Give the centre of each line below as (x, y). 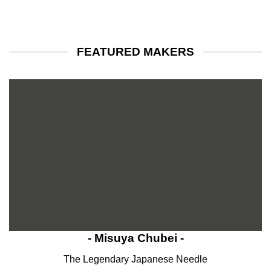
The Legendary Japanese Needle (135, 259)
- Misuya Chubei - (135, 238)
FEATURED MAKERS (135, 51)
